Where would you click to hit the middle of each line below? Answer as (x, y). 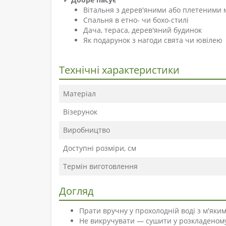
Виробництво (87, 130)
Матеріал (79, 94)
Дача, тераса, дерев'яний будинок (143, 30)
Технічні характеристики (119, 70)
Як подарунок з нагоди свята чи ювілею (153, 40)
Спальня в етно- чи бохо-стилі (136, 20)
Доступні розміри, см (100, 148)
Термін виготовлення (100, 166)
